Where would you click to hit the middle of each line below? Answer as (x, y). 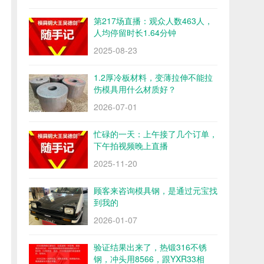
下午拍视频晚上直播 (131, 146)
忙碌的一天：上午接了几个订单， (156, 134)
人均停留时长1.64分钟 (135, 32)
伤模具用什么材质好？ (135, 89)
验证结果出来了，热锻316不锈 (150, 247)
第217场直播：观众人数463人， (153, 21)
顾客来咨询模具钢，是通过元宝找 (156, 190)
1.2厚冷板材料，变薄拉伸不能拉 (153, 77)
